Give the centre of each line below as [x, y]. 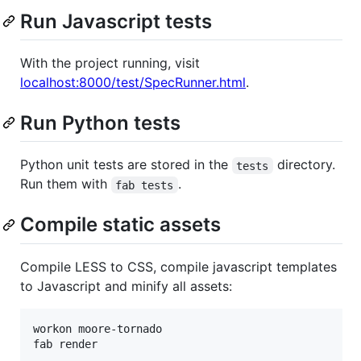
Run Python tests [100, 123]
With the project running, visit [110, 63]
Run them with [66, 184]
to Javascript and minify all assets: [126, 286]
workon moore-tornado [98, 328]
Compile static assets [120, 225]
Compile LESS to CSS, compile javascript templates [178, 266]
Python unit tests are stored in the [126, 165]
